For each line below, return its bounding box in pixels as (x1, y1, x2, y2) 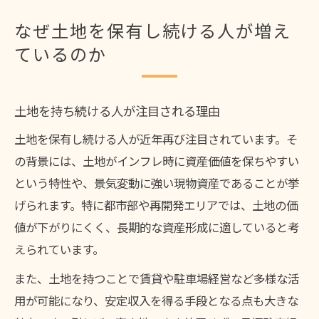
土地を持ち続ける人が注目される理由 (14, 102, 220, 121)
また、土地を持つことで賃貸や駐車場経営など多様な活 (14, 269, 299, 287)
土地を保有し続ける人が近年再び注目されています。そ (14, 130, 298, 147)
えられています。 (14, 240, 104, 258)
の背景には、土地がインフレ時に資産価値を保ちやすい (14, 152, 299, 169)
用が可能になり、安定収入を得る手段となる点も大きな (14, 291, 298, 309)
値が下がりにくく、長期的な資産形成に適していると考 (14, 218, 299, 236)
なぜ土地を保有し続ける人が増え (14, 19, 292, 44)
